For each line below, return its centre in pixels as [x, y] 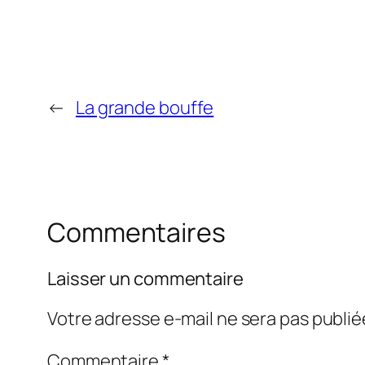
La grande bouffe [145, 108]
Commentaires [136, 233]
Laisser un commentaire [145, 278]
